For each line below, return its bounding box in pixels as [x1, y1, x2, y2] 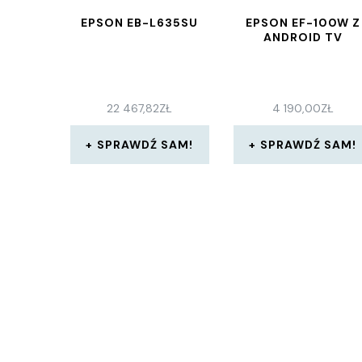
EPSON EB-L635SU [81, 15, 199, 30]
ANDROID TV [263, 30, 343, 44]
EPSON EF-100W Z [245, 15, 360, 30]
